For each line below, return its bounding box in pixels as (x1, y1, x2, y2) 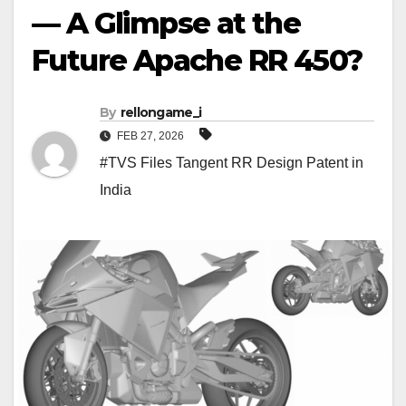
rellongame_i (120, 104, 202, 121)
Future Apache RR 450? (32, 43, 362, 79)
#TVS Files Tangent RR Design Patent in (100, 155, 363, 171)
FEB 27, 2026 (114, 130, 187, 143)
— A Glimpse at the (32, 5, 301, 42)
